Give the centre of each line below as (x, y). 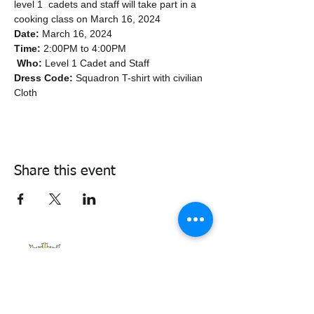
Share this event (65, 171)
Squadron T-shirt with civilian (139, 78)
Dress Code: (43, 78)
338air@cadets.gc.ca (154, 254)
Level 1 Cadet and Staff (98, 63)
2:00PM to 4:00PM (83, 48)
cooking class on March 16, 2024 (87, 19)
